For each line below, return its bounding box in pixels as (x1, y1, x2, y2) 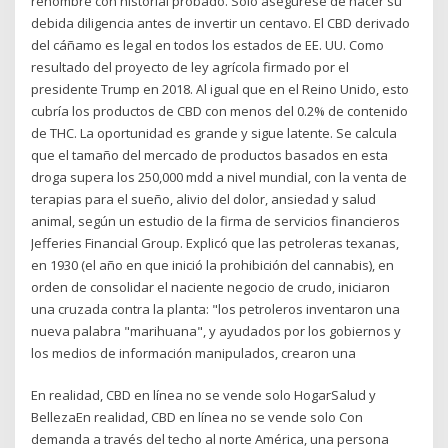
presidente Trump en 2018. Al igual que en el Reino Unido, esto (31, 79, 410, 98)
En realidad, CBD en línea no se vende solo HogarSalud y (31, 386, 377, 405)
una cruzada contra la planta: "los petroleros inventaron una (31, 299, 401, 318)
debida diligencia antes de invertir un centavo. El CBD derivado (31, 13, 411, 32)
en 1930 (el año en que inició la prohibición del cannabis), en (31, 255, 395, 274)
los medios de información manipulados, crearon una (31, 343, 357, 362)
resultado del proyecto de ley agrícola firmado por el (31, 57, 350, 76)
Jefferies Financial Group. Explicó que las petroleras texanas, (31, 233, 400, 252)
